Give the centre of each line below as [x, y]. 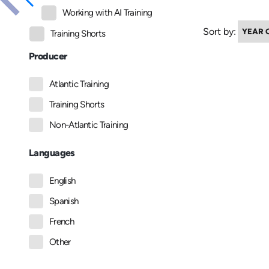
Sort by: [219, 31]
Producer [48, 56]
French [62, 222]
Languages [52, 153]
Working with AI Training [107, 13]
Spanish [64, 201]
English [62, 181]
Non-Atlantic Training [89, 125]
